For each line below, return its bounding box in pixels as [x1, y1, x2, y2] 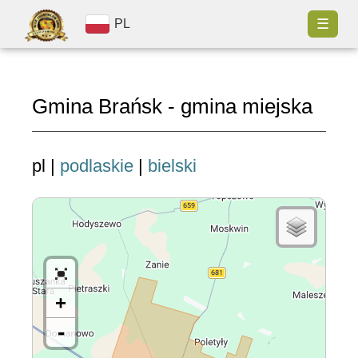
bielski [148, 156, 197, 176]
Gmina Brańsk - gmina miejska [32, 94, 312, 118]
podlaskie [60, 156, 133, 176]
